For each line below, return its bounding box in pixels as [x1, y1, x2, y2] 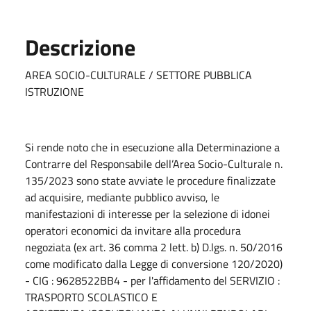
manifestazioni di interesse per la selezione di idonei [25, 205, 270, 222]
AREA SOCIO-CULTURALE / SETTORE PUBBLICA [25, 66, 252, 83]
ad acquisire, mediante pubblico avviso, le [25, 188, 219, 205]
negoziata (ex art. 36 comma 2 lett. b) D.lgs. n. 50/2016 [25, 238, 283, 255]
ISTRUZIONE [25, 83, 84, 100]
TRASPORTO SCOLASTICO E [25, 288, 158, 305]
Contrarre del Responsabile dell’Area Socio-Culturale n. [25, 155, 283, 172]
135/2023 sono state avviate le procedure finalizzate [25, 171, 276, 189]
